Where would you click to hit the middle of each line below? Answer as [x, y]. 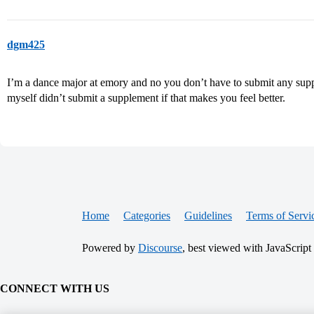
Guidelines [208, 216]
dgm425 [26, 45]
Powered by [110, 248]
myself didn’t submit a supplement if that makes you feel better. [146, 98]
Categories [147, 216]
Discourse [160, 248]
